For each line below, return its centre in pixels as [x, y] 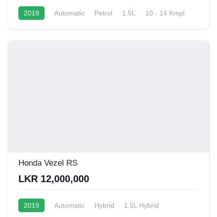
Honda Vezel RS [48, 163]
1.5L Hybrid [141, 205]
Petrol [103, 13]
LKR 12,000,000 [54, 178]
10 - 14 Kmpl [165, 13]
